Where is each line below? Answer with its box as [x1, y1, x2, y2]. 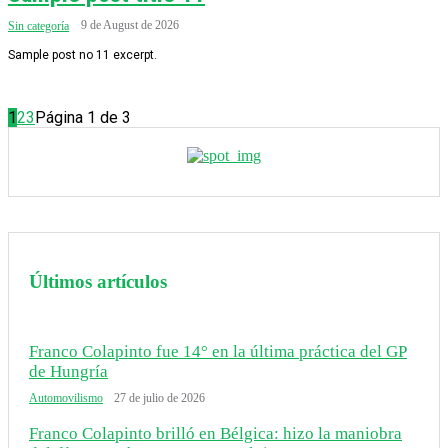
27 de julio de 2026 [114, 391, 205, 405]
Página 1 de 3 [35, 108, 131, 127]
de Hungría [29, 362, 108, 381]
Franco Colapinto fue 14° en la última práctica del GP [29, 342, 407, 361]
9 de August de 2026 [81, 18, 179, 32]
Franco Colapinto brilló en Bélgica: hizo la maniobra [29, 424, 402, 443]
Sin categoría [8, 19, 69, 33]
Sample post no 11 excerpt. [8, 48, 157, 62]
